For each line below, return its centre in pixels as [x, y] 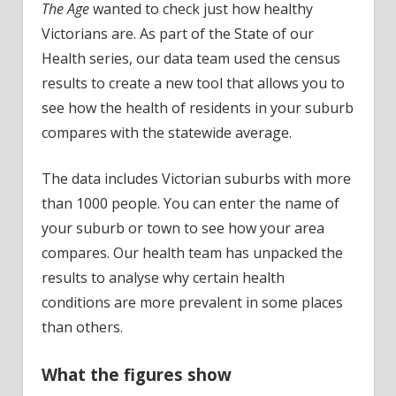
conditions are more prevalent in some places [192, 303]
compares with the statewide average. [166, 133]
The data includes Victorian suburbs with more [196, 179]
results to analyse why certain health [163, 278]
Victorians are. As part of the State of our [177, 34]
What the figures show [136, 375]
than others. [82, 327]
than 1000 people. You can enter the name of [190, 204]
